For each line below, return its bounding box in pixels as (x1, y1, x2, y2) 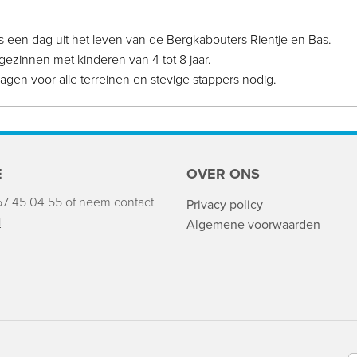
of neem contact (65, 194, 154, 211)
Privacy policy (186, 197, 263, 214)
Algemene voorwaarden (186, 217, 320, 233)
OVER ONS (186, 165, 260, 183)
